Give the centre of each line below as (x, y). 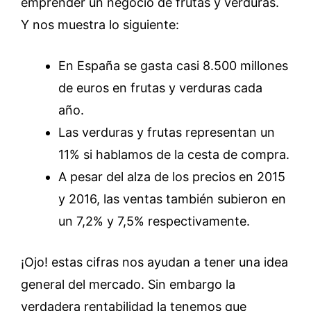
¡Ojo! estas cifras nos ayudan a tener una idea (154, 262)
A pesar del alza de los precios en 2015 (172, 177)
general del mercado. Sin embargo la (128, 284)
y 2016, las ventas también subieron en (172, 199)
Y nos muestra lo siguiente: (100, 25)
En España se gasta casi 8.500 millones (173, 66)
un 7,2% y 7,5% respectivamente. (154, 221)
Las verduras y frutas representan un (167, 132)
